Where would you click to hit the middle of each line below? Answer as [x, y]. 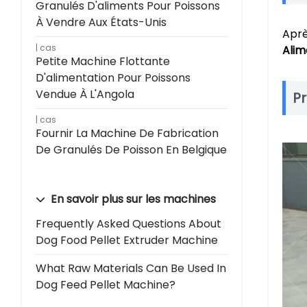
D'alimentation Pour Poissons [113, 78]
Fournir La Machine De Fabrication [127, 133]
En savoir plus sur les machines [132, 199]
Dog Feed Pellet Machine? [106, 285]
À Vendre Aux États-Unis [101, 22]
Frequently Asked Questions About [128, 224]
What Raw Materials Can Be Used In [131, 268]
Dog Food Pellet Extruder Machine [127, 240]
